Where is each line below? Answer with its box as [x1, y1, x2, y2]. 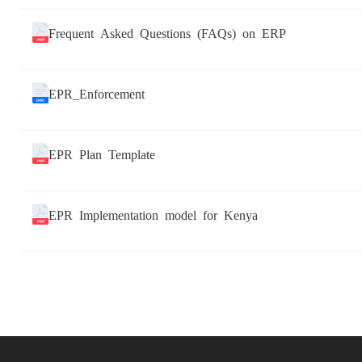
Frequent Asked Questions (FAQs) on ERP [48, 26, 286, 40]
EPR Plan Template [48, 147, 155, 161]
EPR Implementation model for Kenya [48, 208, 258, 221]
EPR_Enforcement [48, 86, 145, 100]
